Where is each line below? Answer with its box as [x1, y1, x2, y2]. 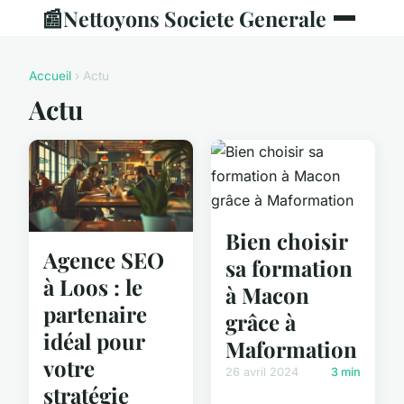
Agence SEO [43, 244, 164, 274]
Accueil [29, 69, 71, 83]
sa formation [225, 253, 353, 282]
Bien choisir [225, 226, 347, 255]
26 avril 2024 [225, 365, 298, 379]
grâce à [225, 308, 296, 336]
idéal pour [43, 326, 144, 355]
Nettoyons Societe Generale [63, 4, 326, 32]
